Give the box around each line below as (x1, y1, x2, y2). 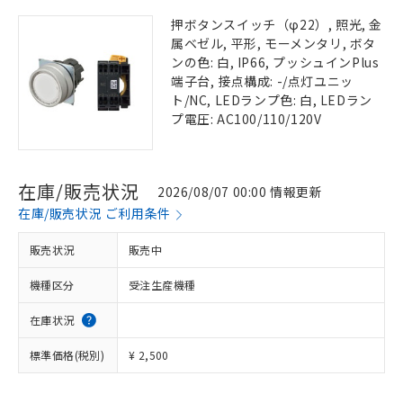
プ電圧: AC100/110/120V (171, 110, 322, 128)
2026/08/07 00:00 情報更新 (157, 182, 323, 201)
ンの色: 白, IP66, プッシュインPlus (171, 53, 380, 71)
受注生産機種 (129, 277, 196, 292)
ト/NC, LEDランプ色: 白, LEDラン (171, 91, 372, 109)
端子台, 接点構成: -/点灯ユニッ (171, 72, 354, 90)
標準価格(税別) (30, 347, 105, 363)
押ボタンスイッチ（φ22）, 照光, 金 (171, 15, 383, 33)
